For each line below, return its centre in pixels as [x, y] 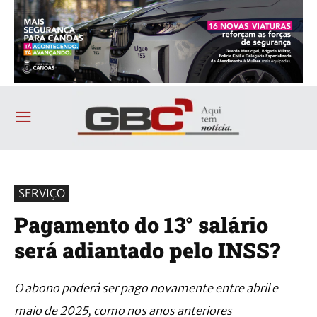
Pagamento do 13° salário [141, 224]
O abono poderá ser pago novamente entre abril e [146, 288]
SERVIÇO [42, 193]
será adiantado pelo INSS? [147, 250]
